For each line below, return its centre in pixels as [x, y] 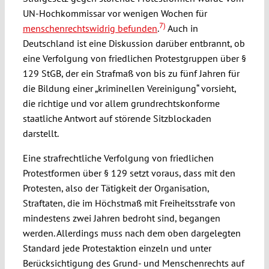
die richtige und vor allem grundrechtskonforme [121, 104]
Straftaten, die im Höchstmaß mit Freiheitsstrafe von [129, 203]
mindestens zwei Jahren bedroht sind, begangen [121, 218]
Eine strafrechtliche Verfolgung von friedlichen [118, 158]
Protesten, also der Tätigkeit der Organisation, [116, 188]
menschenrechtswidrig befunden [90, 29]
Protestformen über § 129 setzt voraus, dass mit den [129, 173]
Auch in [182, 29]
